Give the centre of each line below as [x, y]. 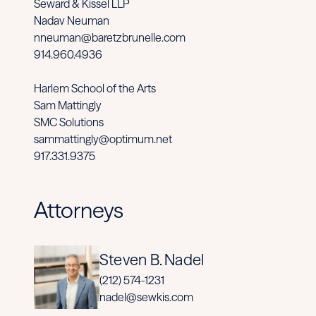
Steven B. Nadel [152, 260]
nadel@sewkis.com [146, 297]
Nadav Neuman [72, 20]
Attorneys [79, 210]
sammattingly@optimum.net [103, 139]
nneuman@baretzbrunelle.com [110, 37]
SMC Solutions [69, 122]
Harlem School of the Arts [95, 88]
